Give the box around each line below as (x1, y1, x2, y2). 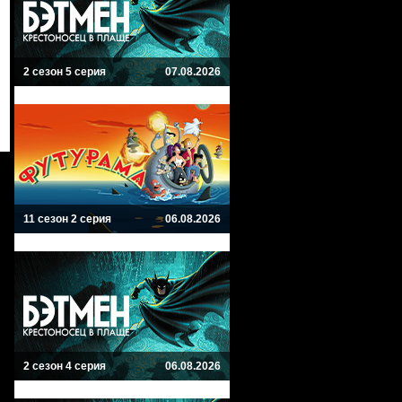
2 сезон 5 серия (23, 66, 106, 78)
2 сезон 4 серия (23, 360, 106, 372)
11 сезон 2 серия (23, 213, 111, 225)
